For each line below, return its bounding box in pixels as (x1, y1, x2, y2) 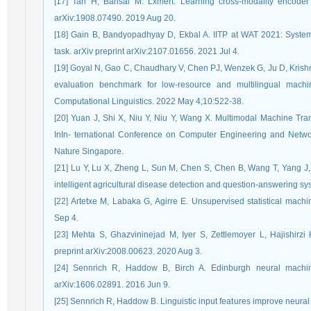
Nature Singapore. (54, 146, 124, 156)
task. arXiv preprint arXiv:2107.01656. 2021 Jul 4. (54, 47, 239, 56)
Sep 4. (54, 213, 78, 223)
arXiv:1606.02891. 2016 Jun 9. (54, 280, 170, 289)
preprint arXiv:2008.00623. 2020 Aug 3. (54, 246, 202, 256)
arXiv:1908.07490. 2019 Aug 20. (54, 13, 176, 23)
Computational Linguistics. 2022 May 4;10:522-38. (54, 96, 244, 106)
